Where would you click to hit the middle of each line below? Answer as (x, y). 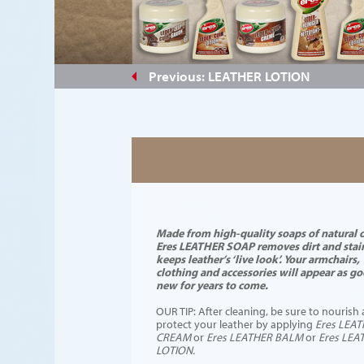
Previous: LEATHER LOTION (229, 76)
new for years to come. (212, 285)
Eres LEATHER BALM (256, 337)
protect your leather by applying (236, 324)
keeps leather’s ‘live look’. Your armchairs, (258, 259)
